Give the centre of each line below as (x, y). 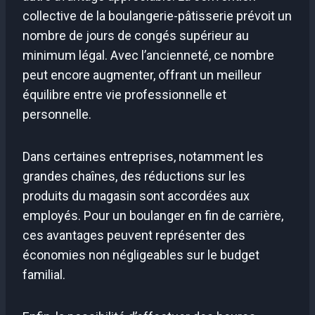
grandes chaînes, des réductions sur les (134, 176)
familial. (44, 274)
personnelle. (57, 114)
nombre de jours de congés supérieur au (136, 35)
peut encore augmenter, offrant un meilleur (142, 75)
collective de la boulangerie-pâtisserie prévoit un (157, 15)
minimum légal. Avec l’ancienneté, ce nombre (148, 55)
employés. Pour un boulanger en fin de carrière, (153, 215)
